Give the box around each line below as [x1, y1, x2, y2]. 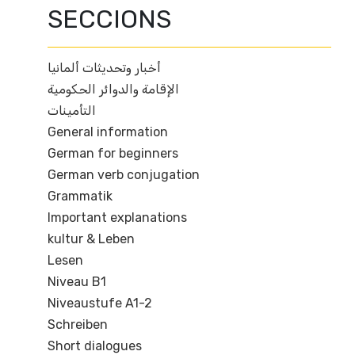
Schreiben [48, 317, 108, 333]
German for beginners [48, 146, 178, 162]
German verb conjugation [48, 167, 200, 183]
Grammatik [48, 189, 113, 204]
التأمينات [48, 103, 96, 119]
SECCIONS [48, 4, 171, 35]
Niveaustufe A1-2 [48, 296, 152, 311]
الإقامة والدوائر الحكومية [48, 82, 179, 97]
